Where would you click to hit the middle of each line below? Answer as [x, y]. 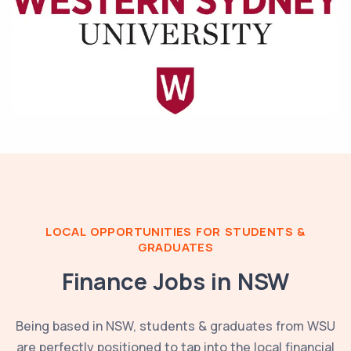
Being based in [61, 326]
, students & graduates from [220, 326]
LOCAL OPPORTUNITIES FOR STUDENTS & [175, 231]
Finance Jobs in [149, 281]
